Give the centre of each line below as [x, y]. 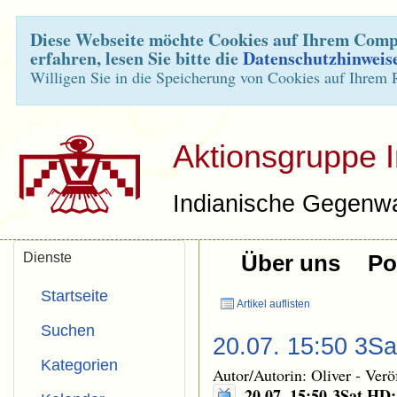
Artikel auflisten [272, 304]
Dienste [47, 257]
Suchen [68, 331]
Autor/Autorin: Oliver [284, 375]
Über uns [291, 263]
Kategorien [79, 365]
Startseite [74, 296]
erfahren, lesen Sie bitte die [136, 58]
